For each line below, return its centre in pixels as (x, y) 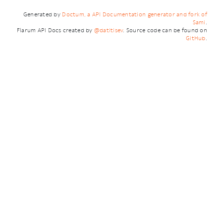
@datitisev (109, 30)
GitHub (196, 38)
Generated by (43, 15)
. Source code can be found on (165, 30)
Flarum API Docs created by (55, 30)
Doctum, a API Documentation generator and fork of (135, 15)
